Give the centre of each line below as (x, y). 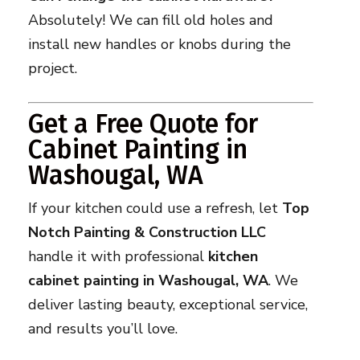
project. (52, 69)
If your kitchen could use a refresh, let (155, 209)
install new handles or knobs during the (159, 45)
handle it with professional (118, 257)
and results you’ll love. (102, 329)
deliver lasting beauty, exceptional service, (168, 305)
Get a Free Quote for (143, 124)
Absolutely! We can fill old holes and (150, 20)
